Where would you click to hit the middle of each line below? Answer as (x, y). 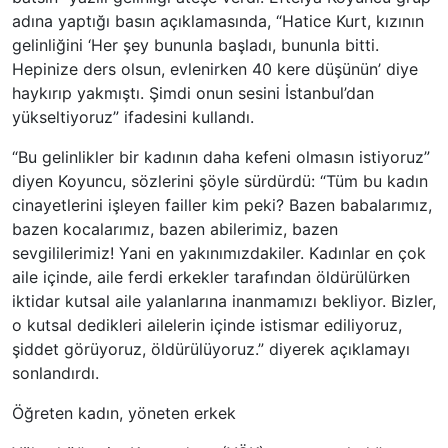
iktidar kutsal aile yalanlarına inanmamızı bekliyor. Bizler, (224, 301)
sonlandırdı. (55, 373)
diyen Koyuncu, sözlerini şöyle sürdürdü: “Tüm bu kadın (220, 181)
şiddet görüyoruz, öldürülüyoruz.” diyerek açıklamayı (211, 349)
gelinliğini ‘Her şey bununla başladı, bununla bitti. (195, 45)
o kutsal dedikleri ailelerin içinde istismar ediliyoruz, (207, 325)
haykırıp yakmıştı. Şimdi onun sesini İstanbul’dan (193, 93)
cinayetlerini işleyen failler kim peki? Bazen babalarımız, (222, 205)
